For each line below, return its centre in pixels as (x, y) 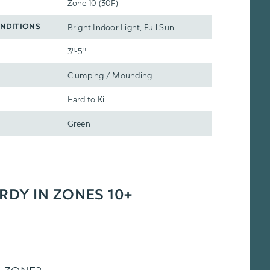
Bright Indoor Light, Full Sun (121, 27)
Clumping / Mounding (110, 75)
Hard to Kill (88, 99)
